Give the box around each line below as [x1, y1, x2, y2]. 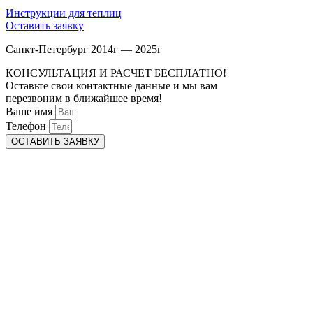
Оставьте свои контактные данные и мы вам [6, 79, 217, 92]
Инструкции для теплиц [6, 6, 122, 19]
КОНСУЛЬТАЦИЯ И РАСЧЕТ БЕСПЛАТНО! [6, 66, 226, 79]
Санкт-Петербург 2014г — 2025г [6, 43, 162, 55]
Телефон [6, 119, 49, 132]
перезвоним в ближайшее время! [6, 92, 162, 104]
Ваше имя [6, 105, 55, 117]
